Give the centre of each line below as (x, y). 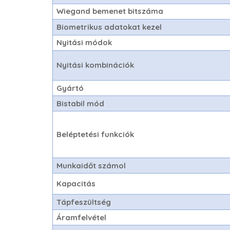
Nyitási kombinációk (95, 65)
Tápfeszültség (84, 202)
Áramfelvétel (82, 217)
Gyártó (70, 88)
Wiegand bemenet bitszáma (110, 11)
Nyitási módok (84, 42)
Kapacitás (76, 184)
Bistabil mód (81, 103)
